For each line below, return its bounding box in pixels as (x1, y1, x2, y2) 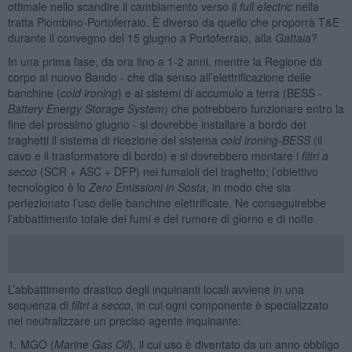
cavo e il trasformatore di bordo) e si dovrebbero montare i (7, 147, 302, 163)
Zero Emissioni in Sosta (88, 178, 206, 195)
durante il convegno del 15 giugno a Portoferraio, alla (7, 29, 275, 46)
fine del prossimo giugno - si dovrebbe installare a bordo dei (7, 115, 306, 132)
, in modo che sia (205, 178, 291, 195)
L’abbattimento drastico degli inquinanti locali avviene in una (7, 280, 304, 297)
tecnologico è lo (7, 178, 89, 195)
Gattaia (274, 29, 311, 46)
